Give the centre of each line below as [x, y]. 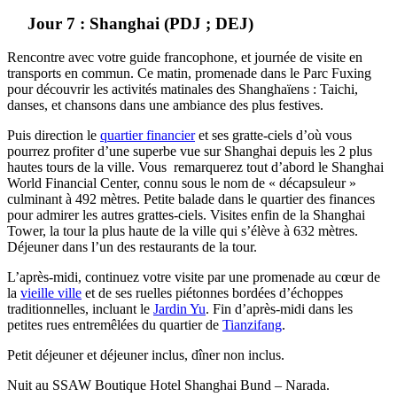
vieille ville [51, 293]
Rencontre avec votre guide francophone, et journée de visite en [185, 58]
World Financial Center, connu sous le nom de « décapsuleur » [182, 183]
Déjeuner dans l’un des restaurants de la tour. [132, 247]
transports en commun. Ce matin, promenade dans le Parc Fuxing [189, 74]
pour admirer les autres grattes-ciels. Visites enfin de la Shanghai [186, 215]
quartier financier [148, 136]
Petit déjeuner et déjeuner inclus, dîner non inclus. [146, 355]
